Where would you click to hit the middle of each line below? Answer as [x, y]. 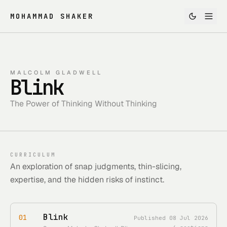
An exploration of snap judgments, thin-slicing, [96, 166]
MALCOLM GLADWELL [56, 72]
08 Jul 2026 [189, 218]
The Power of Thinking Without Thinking [84, 104]
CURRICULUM [33, 155]
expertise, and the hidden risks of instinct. [87, 180]
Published [152, 218]
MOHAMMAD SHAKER [52, 16]
